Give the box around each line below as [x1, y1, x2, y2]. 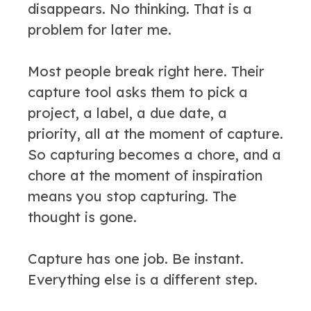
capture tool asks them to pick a [28, 83, 248, 101]
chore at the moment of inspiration [28, 167, 262, 184]
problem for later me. [28, 21, 171, 38]
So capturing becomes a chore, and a [28, 146, 281, 163]
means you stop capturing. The [28, 187, 237, 205]
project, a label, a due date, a [28, 104, 227, 121]
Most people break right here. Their [28, 62, 264, 80]
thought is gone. [28, 208, 137, 226]
